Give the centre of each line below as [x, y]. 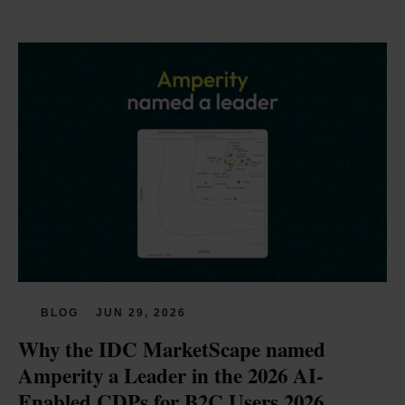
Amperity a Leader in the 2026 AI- [171, 375]
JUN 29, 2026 [141, 312]
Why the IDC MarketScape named [172, 348]
